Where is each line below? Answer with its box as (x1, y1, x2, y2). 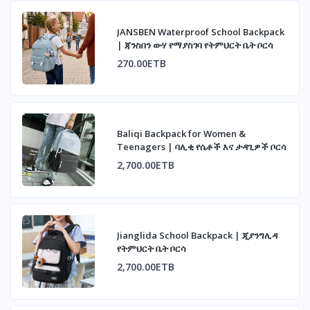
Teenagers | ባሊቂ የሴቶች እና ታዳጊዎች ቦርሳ (117, 140, 286, 154)
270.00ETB (117, 57, 166, 71)
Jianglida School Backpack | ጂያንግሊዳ (117, 229, 277, 242)
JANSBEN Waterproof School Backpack (117, 26, 284, 39)
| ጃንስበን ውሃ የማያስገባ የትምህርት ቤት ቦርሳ (117, 39, 273, 52)
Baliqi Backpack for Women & (117, 127, 246, 140)
